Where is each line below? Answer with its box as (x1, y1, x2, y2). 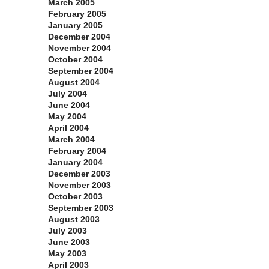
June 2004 (48, 100, 90, 110)
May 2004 (48, 112, 86, 122)
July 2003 (48, 226, 87, 236)
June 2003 (48, 237, 90, 247)
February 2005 (48, 9, 106, 19)
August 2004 (48, 77, 100, 88)
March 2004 (48, 134, 95, 145)
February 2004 (48, 146, 106, 156)
